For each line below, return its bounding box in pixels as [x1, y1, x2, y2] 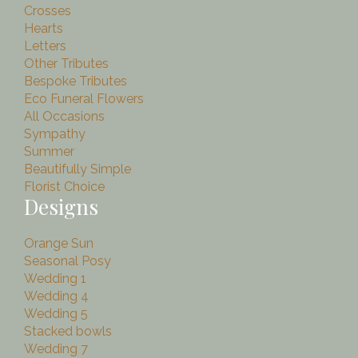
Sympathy [24, 126, 86, 142]
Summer [24, 144, 74, 160]
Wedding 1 [24, 271, 86, 287]
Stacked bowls [24, 324, 112, 340]
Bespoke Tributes [24, 74, 127, 89]
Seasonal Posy [24, 253, 111, 269]
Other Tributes [24, 56, 109, 72]
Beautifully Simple [24, 161, 131, 177]
